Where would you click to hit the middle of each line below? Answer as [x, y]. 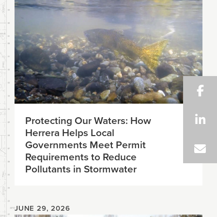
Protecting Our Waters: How [88, 120]
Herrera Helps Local [70, 132]
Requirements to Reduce [81, 156]
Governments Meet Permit [85, 144]
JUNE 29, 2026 [42, 208]
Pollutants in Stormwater [81, 168]
